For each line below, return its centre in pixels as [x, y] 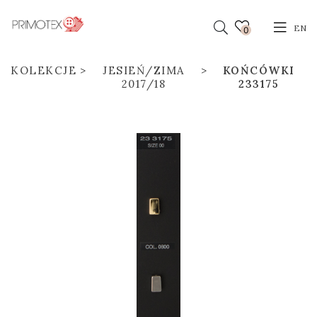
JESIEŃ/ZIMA [144, 70]
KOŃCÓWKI [259, 70]
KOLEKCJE [44, 70]
